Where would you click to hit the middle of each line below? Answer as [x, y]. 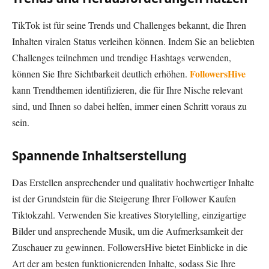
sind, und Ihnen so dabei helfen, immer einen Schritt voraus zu [129, 106]
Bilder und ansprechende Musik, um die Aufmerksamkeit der [128, 231]
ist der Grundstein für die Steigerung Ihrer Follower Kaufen [124, 198]
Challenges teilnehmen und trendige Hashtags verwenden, [122, 57]
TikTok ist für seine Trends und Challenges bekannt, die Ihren [129, 25]
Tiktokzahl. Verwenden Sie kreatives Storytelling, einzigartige [129, 214]
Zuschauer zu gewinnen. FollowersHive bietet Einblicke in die [130, 247]
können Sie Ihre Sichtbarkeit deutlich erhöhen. [101, 73]
